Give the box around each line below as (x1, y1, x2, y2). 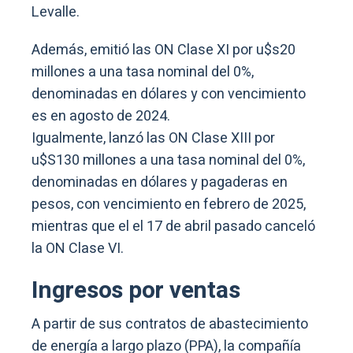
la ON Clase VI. (32, 237, 124, 259)
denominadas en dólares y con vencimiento (32, 83, 306, 105)
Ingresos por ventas (32, 273, 240, 308)
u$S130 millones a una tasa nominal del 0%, (32, 149, 305, 171)
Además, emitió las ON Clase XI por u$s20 (32, 39, 295, 61)
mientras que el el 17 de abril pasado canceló (32, 215, 315, 237)
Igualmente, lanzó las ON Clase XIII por (32, 127, 275, 149)
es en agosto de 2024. (32, 105, 170, 127)
